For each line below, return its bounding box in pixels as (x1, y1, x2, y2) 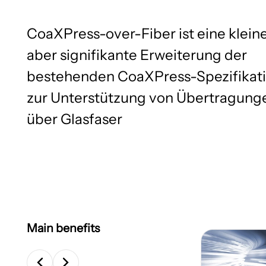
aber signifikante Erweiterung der (26, 46, 247, 64)
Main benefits (26, 220, 100, 235)
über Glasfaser (26, 110, 122, 128)
